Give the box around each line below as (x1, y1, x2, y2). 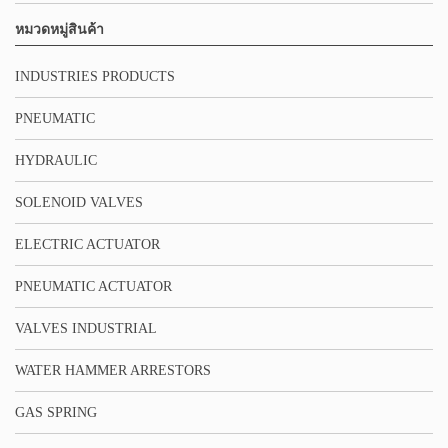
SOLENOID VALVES (15, 194, 143, 210)
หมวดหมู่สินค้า (15, 21, 104, 37)
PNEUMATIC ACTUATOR (15, 278, 172, 294)
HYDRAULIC (15, 152, 97, 168)
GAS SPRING (15, 404, 97, 420)
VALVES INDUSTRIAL (15, 320, 157, 336)
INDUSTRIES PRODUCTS (15, 68, 175, 84)
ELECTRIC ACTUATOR (15, 236, 160, 252)
